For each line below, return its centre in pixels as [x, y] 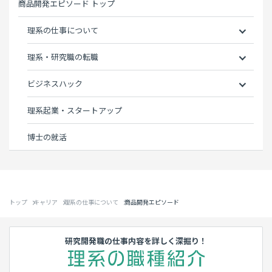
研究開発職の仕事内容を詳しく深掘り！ [136, 241]
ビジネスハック [55, 84]
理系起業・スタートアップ [75, 110]
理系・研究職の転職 [63, 57]
